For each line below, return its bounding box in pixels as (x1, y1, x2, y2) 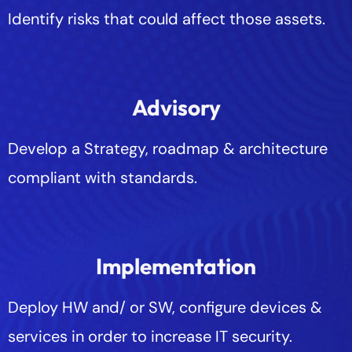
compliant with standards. (8, 167, 197, 188)
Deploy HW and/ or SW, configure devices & (8, 297, 322, 317)
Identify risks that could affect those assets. (8, 9, 325, 29)
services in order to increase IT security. (8, 326, 292, 346)
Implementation (96, 252, 256, 280)
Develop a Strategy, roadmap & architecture (8, 138, 328, 159)
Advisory (131, 93, 221, 121)
